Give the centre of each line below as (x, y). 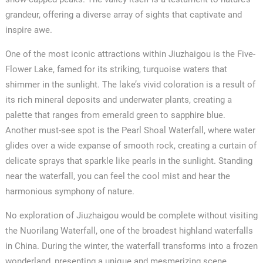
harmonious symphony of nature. (70, 191)
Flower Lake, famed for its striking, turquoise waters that (116, 69)
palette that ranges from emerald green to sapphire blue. (115, 115)
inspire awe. (28, 30)
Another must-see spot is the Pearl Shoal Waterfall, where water (130, 130)
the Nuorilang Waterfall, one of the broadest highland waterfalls (129, 230)
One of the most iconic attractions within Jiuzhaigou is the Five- (130, 54)
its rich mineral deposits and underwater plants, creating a (118, 100)
